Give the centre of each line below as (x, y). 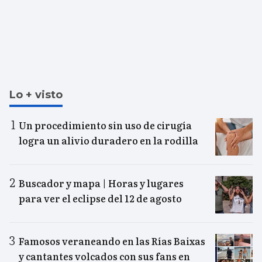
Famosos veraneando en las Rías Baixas (112, 241)
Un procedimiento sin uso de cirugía (105, 125)
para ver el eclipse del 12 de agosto (100, 199)
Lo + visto (36, 95)
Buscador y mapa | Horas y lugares (101, 183)
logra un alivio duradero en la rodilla (108, 141)
